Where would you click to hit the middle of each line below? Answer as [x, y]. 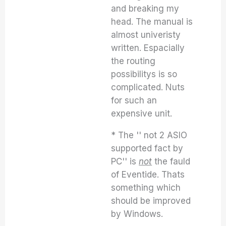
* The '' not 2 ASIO [149, 135]
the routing [133, 61]
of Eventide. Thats [148, 175]
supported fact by [147, 148]
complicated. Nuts [148, 87]
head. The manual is [152, 22]
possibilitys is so [144, 74]
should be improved [151, 201]
